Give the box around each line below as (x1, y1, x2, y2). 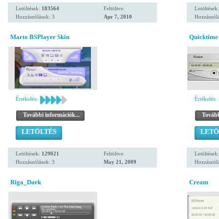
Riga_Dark (10, 178, 41, 186)
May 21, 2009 (104, 159, 136, 165)
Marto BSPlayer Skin (10, 33, 69, 41)
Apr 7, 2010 (104, 14, 132, 20)
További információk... (23, 111, 80, 118)
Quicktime (189, 33, 218, 41)
